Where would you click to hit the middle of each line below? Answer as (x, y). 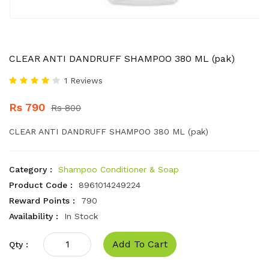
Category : (31, 169)
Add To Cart (140, 244)
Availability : (34, 216)
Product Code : (41, 185)
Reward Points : (42, 201)
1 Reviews (83, 80)
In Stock (81, 216)
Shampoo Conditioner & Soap (119, 169)
